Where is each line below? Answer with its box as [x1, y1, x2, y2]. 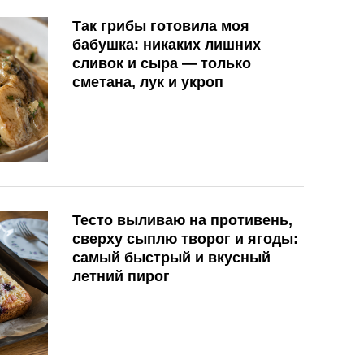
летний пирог [72, 267, 170, 284]
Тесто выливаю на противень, [72, 211, 292, 228]
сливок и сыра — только [72, 55, 251, 72]
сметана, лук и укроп [72, 74, 223, 91]
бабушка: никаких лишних [72, 37, 261, 54]
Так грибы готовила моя [72, 18, 249, 35]
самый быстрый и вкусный [72, 249, 271, 266]
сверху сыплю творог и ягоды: [72, 230, 298, 247]
